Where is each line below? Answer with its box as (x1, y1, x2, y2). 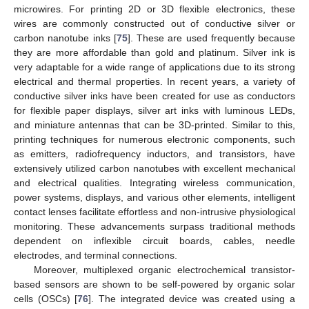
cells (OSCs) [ (14, 292, 78, 304)
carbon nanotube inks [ (14, 32, 117, 43)
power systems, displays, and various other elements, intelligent (14, 191, 295, 203)
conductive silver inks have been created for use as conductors (14, 90, 295, 101)
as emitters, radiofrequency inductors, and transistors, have (14, 148, 295, 159)
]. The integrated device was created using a (88, 292, 296, 304)
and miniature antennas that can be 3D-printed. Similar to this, (14, 119, 295, 130)
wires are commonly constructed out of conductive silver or (14, 17, 295, 29)
